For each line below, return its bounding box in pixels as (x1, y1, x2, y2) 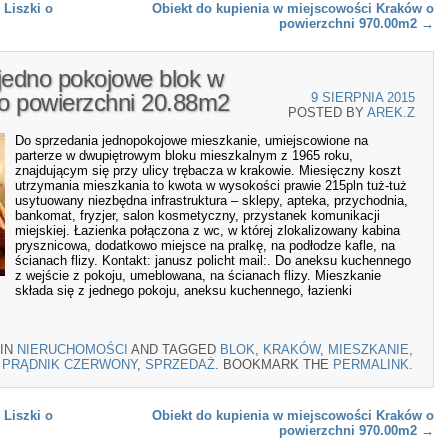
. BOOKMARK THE (215, 356, 333, 372)
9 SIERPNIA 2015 (311, 90, 415, 105)
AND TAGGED (128, 341, 220, 357)
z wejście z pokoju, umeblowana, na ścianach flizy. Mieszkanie (15, 268, 381, 284)
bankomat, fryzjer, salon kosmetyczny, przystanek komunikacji (15, 208, 380, 224)
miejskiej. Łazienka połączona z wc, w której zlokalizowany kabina (15, 223, 400, 239)
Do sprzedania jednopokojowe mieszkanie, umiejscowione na (15, 133, 368, 149)
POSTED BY (288, 105, 367, 120)
